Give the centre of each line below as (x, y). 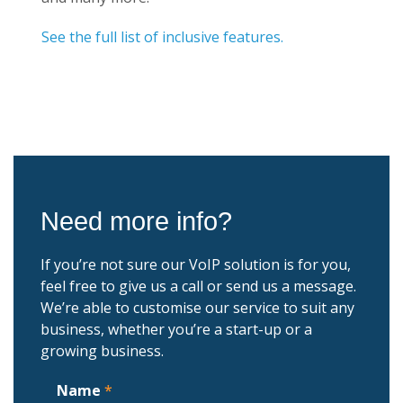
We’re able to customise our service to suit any (197, 307)
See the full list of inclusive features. (163, 36)
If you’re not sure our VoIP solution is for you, (196, 264)
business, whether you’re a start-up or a (176, 329)
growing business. (102, 350)
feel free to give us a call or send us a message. (198, 286)
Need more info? (136, 221)
